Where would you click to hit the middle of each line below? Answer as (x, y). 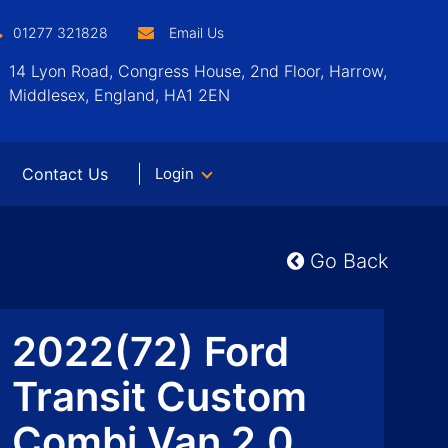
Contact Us (64, 174)
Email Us (196, 32)
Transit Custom (159, 396)
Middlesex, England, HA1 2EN (119, 95)
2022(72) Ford (150, 351)
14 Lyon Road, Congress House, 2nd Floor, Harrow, (198, 71)
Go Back (346, 261)
